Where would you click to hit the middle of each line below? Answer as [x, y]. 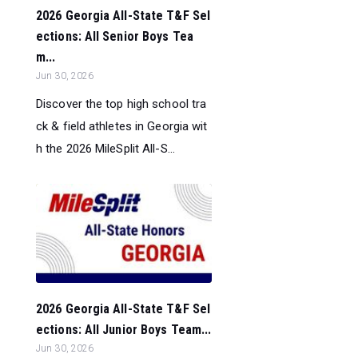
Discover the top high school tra [121, 103]
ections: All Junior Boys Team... [124, 330]
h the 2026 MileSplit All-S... [105, 148]
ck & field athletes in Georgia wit [122, 126]
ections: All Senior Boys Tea [115, 36]
